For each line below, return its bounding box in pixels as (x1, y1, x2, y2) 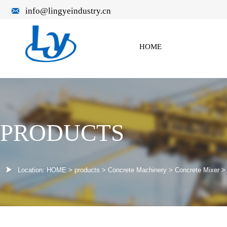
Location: (18, 166, 47, 174)
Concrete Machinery (108, 166, 167, 174)
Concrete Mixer (175, 166, 219, 174)
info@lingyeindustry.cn (25, 6, 111, 16)
